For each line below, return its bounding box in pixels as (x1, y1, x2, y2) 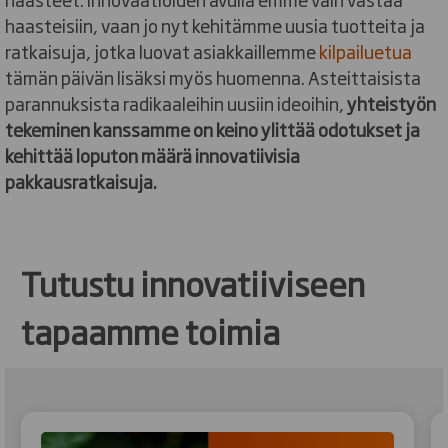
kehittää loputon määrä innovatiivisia (5, 142, 300, 169)
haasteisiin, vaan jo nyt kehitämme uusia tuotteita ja (5, 12, 425, 39)
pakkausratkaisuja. (5, 168, 160, 195)
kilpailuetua (319, 38, 412, 65)
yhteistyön (347, 90, 436, 117)
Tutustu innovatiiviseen (21, 259, 365, 308)
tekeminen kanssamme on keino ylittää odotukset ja (5, 116, 420, 143)
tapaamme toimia (21, 307, 280, 356)
